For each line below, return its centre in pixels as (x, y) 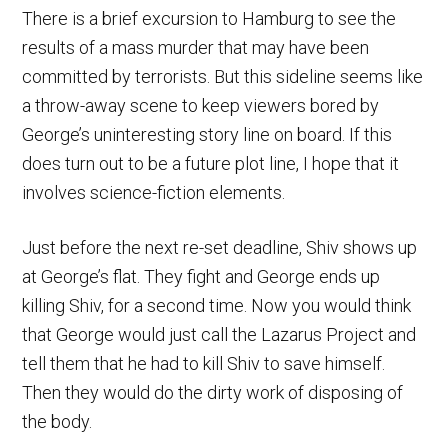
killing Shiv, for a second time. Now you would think (217, 305)
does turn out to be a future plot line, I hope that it (211, 163)
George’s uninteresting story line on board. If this (207, 134)
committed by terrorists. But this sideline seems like (223, 76)
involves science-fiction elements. (154, 192)
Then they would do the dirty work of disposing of (213, 392)
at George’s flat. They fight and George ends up (201, 276)
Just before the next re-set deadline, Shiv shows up (220, 247)
